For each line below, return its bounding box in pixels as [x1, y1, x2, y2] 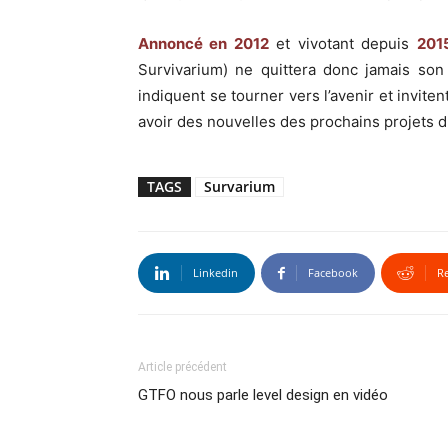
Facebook [308, 265, 358, 280]
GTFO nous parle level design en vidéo [138, 386, 388, 404]
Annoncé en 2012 [138, 34, 269, 53]
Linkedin [193, 265, 238, 280]
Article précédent [138, 360, 227, 374]
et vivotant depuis [268, 34, 417, 53]
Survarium [204, 177, 275, 196]
